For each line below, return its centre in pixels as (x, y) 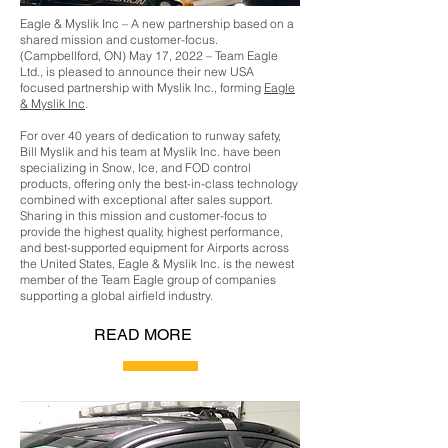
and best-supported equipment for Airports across (154, 247)
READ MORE (143, 334)
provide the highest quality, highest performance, (151, 231)
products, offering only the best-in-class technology (159, 183)
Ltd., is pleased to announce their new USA (137, 71)
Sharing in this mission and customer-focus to (143, 215)
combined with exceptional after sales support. (146, 199)
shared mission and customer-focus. (119, 39)
